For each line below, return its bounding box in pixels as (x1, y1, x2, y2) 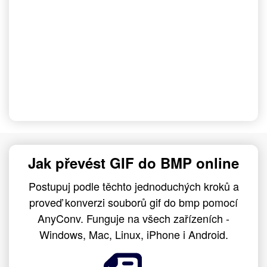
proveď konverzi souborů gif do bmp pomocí (29, 194, 238, 210)
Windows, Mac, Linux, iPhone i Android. (39, 226, 228, 242)
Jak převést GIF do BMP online (28, 153, 239, 173)
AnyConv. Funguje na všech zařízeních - (38, 210, 229, 226)
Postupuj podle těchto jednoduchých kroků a (28, 178, 239, 194)
